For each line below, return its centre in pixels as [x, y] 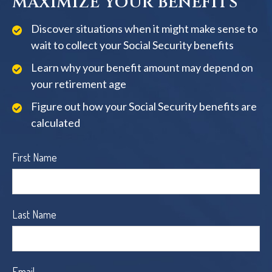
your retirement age [79, 84]
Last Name [34, 215]
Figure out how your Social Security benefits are [144, 107]
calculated [56, 123]
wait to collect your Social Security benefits [132, 45]
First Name [35, 158]
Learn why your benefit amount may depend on [142, 68]
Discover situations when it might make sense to [144, 29]
